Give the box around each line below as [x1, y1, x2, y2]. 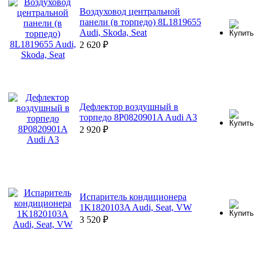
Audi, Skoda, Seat [80, 27, 147, 38]
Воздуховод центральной [80, 6, 180, 17]
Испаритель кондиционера [80, 192, 187, 202]
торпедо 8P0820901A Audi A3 [80, 112, 197, 123]
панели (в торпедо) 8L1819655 [80, 17, 201, 27]
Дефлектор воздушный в [80, 102, 178, 112]
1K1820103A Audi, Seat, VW [80, 202, 192, 213]
